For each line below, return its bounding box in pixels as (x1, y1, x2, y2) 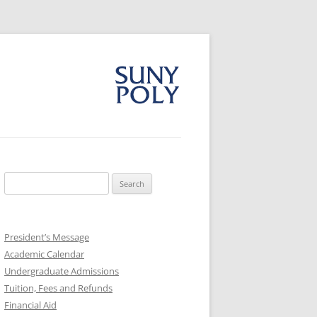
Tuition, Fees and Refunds (4, 282, 113, 294)
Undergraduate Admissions (4, 265, 119, 277)
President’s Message (4, 231, 89, 243)
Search (4, 173, 32, 186)
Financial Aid (4, 299, 57, 311)
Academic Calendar (4, 248, 84, 260)
